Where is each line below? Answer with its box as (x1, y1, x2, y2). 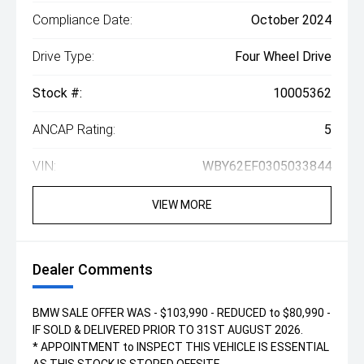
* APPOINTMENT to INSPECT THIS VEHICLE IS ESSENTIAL (32, 340, 329, 353)
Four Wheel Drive (235, 48, 331, 64)
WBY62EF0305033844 (202, 158, 331, 174)
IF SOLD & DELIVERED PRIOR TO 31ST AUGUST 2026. (32, 323, 303, 336)
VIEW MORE (152, 197, 212, 211)
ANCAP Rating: (32, 121, 115, 137)
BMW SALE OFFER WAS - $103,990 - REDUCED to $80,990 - (32, 305, 331, 319)
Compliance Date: (32, 11, 132, 28)
